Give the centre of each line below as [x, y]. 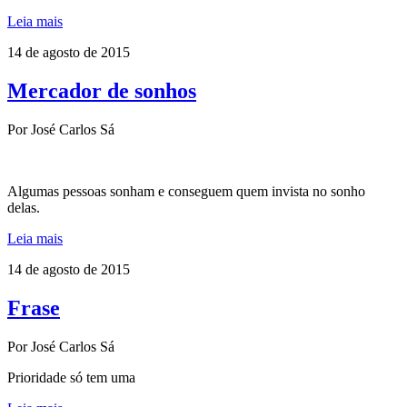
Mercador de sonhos [102, 90]
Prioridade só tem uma [71, 377]
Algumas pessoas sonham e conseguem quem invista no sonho [186, 191]
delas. [24, 207]
